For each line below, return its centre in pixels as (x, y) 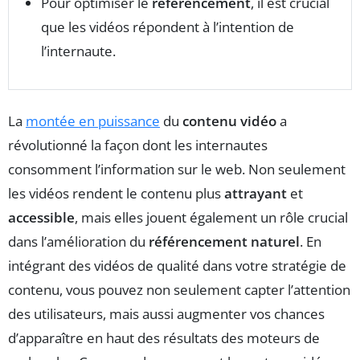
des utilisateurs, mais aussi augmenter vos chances (166, 314)
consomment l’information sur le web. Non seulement (177, 170)
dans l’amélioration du (78, 242)
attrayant (256, 194)
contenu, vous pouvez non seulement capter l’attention (179, 290)
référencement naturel (224, 242)
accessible (41, 218)
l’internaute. (78, 51)
